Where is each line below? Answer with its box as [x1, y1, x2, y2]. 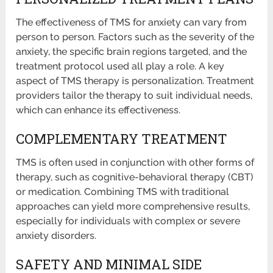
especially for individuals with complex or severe [16, 215, 241, 227]
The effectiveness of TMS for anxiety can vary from [16, 16, 247, 29]
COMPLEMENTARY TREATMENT [16, 130, 228, 148]
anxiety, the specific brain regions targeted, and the [16, 46, 247, 58]
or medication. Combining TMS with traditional [16, 186, 230, 198]
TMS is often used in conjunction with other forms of [16, 157, 255, 169]
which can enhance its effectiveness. [16, 104, 181, 116]
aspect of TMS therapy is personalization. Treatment [16, 75, 255, 87]
